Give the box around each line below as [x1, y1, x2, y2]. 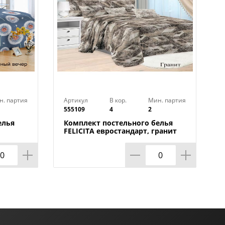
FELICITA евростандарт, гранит [64, 126, 177, 136]
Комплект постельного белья [64, 118, 173, 128]
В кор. [109, 96, 127, 104]
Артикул [64, 96, 88, 104]
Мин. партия [148, 96, 186, 104]
